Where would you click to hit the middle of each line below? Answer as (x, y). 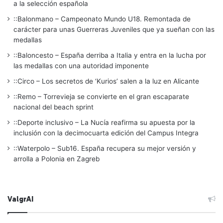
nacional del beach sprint (54, 107)
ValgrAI (20, 199)
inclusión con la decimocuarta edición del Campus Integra (106, 133)
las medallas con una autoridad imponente (81, 65)
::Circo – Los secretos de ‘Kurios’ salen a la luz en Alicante (106, 81)
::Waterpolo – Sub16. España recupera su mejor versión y (105, 148)
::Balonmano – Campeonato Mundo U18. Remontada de (102, 19)
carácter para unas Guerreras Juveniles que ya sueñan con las (114, 29)
